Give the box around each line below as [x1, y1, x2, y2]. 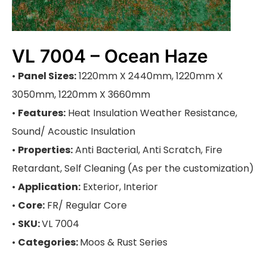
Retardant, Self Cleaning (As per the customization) [12, 162, 254, 175]
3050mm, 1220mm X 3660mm [12, 88, 150, 101]
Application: [18, 180, 80, 194]
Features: [18, 106, 66, 120]
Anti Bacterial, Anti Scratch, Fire [73, 143, 222, 157]
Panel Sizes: [18, 69, 76, 83]
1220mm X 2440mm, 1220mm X [76, 69, 223, 83]
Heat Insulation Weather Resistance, [66, 106, 237, 120]
